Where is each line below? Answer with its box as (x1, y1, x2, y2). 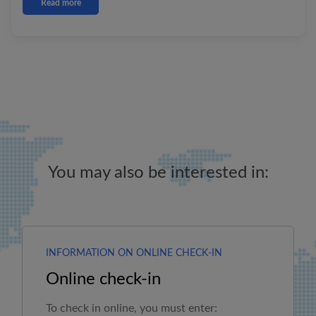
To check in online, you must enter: (45, 303, 217, 314)
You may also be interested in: (47, 164, 269, 181)
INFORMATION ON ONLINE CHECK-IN (45, 248, 222, 258)
